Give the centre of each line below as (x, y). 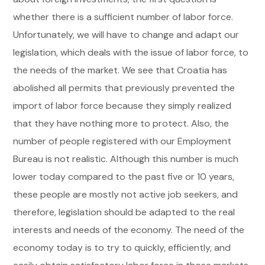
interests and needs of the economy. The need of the (129, 230)
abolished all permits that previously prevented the (124, 88)
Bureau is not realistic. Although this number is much (126, 159)
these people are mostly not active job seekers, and (126, 194)
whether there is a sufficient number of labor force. (123, 17)
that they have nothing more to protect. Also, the (121, 123)
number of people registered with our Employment (122, 141)
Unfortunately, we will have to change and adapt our (126, 34)
